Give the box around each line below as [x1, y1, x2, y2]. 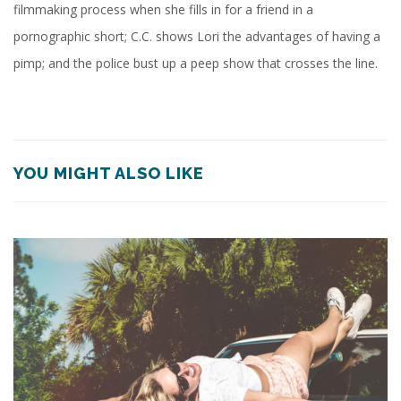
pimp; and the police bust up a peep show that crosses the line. [13, 54, 378, 72]
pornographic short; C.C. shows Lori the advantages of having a [13, 27, 380, 45]
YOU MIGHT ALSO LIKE [13, 163, 204, 183]
